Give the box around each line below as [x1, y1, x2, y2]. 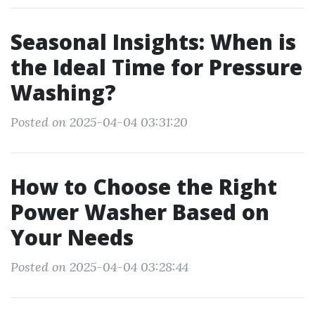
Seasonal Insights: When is [11, 27, 296, 56]
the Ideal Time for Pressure [11, 53, 302, 82]
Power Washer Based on [11, 198, 269, 226]
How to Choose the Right [11, 172, 277, 201]
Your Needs [11, 223, 134, 252]
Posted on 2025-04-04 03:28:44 [11, 259, 188, 275]
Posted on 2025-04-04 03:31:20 [11, 114, 188, 130]
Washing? [11, 78, 116, 107]
